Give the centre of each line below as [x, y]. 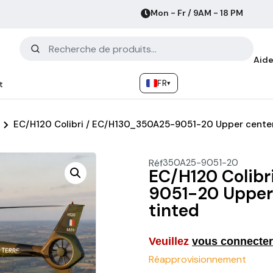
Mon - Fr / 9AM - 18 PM [197, 13]
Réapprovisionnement [197, 259]
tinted [174, 211]
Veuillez [170, 242]
